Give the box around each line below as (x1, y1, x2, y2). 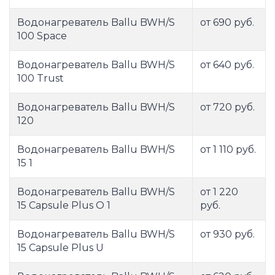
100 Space (17, 30, 67, 42)
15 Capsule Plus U (17, 242, 104, 254)
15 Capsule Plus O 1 (17, 199, 110, 212)
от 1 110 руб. (200, 144, 256, 156)
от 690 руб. (200, 17, 254, 29)
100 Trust (17, 72, 64, 85)
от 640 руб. (200, 59, 254, 71)
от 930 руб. (200, 228, 255, 241)
